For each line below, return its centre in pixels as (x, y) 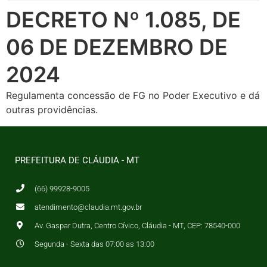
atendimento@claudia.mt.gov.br (88, 207)
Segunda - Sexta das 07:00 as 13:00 (94, 244)
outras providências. (52, 109)
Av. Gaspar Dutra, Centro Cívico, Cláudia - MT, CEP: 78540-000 (137, 225)
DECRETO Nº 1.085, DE (123, 19)
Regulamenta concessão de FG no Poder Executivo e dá (133, 95)
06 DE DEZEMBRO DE (117, 47)
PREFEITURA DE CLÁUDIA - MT (77, 160)
